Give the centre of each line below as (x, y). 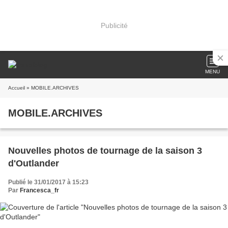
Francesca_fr (39, 190)
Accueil (17, 88)
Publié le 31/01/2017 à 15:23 (48, 182)
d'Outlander (34, 163)
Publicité (114, 25)
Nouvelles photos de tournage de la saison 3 (105, 151)
